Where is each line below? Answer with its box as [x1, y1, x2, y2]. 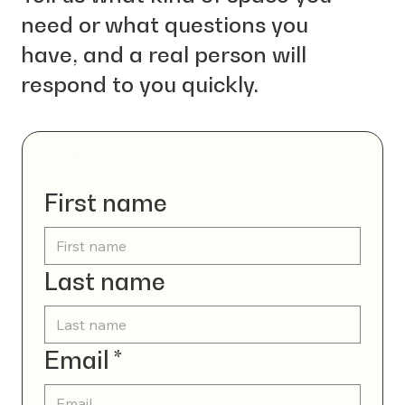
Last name [43, 266, 165, 296]
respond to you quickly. [21, 71, 259, 98]
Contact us [43, 154, 80, 164]
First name [43, 187, 167, 217]
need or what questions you [21, 11, 309, 38]
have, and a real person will [21, 41, 307, 68]
